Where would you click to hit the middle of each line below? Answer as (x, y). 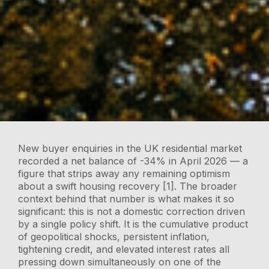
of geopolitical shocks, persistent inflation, (114, 236)
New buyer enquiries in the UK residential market (130, 148)
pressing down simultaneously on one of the (120, 261)
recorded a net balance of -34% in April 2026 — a (133, 161)
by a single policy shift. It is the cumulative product (133, 224)
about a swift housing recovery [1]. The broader (128, 186)
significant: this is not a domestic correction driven (132, 211)
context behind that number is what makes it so (126, 198)
